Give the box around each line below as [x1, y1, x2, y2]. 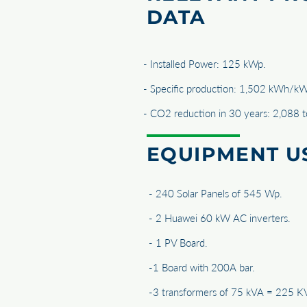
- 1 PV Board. [149, 236, 208, 249]
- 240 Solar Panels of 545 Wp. [149, 187, 282, 199]
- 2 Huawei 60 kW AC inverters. [149, 212, 291, 224]
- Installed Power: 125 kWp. [143, 58, 266, 70]
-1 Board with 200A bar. [149, 261, 255, 273]
